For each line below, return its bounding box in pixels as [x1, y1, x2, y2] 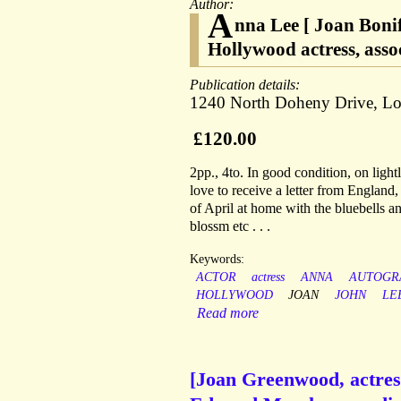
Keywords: [190, 252, 244, 267]
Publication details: [190, 77, 303, 93]
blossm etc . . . [190, 218, 270, 235]
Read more [197, 305, 259, 321]
